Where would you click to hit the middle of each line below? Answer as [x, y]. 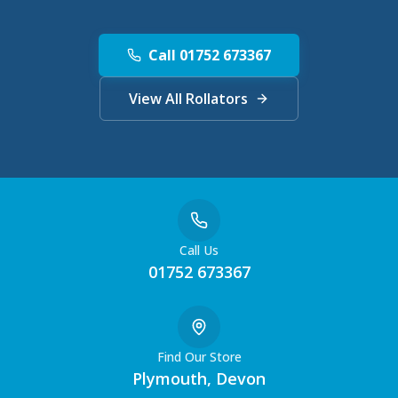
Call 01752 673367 [210, 55]
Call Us [199, 250]
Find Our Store [199, 357]
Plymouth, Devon [199, 378]
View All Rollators [188, 98]
